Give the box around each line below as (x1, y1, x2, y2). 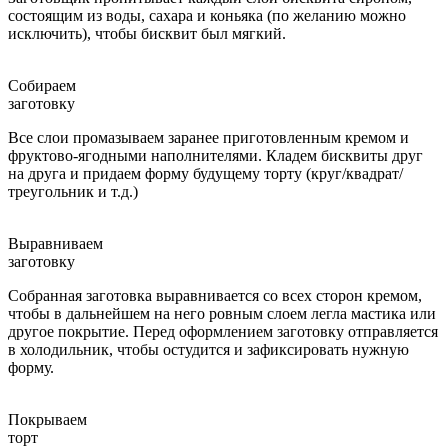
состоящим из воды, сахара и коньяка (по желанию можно (8, 6, 406, 24)
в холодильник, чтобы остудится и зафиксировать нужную (8, 340, 409, 358)
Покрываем (8, 410, 87, 428)
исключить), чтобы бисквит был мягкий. (8, 24, 286, 42)
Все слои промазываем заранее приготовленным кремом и (8, 128, 409, 146)
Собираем (8, 76, 76, 94)
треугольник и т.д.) (8, 182, 138, 200)
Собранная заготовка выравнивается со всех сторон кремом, (8, 286, 422, 304)
